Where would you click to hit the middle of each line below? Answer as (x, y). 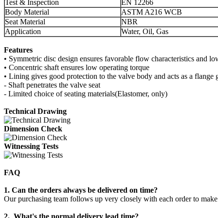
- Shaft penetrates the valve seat (52, 85)
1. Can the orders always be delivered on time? (81, 190)
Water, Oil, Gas (145, 32)
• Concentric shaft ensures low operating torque (77, 68)
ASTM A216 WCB (152, 12)
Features (18, 50)
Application (23, 32)
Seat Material (25, 22)
